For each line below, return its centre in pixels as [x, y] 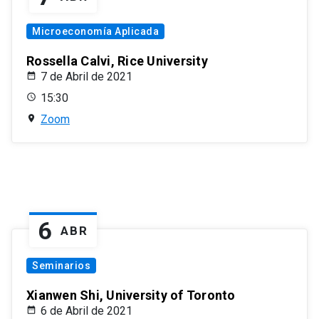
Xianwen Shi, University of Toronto [131, 296]
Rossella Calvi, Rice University [117, 61]
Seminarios [61, 266]
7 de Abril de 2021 [87, 77]
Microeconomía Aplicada [95, 32]
